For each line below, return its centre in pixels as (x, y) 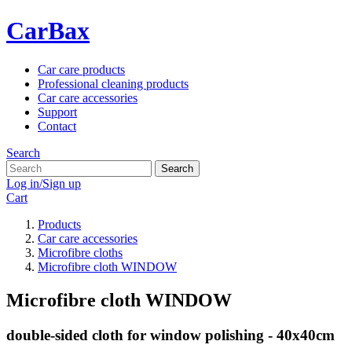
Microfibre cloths (80, 252)
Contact (57, 126)
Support (57, 112)
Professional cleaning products (113, 83)
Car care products (81, 69)
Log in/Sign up (44, 183)
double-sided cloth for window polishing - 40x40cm (170, 335)
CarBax (48, 31)
